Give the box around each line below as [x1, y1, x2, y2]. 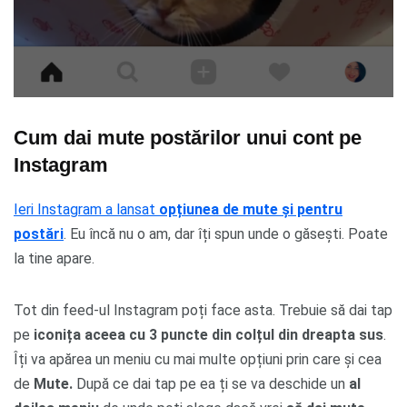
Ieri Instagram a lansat [14, 200, 155, 218]
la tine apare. [14, 249, 94, 267]
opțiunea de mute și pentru [155, 200, 342, 218]
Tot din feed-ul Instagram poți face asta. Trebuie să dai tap [14, 301, 392, 319]
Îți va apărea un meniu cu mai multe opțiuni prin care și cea [14, 350, 382, 368]
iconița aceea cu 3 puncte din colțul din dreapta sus [34, 325, 383, 343]
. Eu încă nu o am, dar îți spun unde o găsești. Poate [64, 224, 388, 243]
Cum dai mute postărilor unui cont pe [14, 125, 362, 149]
